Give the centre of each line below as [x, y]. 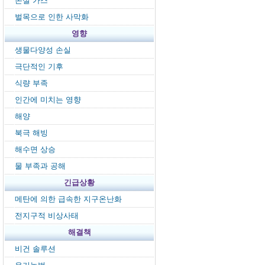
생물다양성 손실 [43, 50]
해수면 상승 [35, 149]
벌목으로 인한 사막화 [52, 17]
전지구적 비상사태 [47, 216]
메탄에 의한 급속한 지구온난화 [68, 199]
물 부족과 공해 [40, 166]
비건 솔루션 [35, 249]
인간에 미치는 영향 [48, 100]
